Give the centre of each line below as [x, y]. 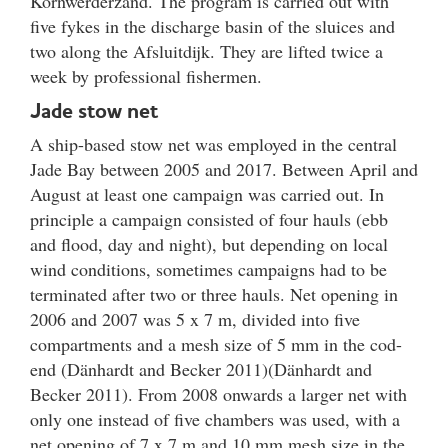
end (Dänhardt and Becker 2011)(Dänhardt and [201, 368]
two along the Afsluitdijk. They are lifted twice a [206, 50]
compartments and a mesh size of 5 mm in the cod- [216, 343]
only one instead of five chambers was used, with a [215, 418]
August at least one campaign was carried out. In [207, 193]
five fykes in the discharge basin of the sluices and [212, 25]
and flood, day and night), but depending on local [209, 243]
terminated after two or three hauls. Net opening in [214, 293]
